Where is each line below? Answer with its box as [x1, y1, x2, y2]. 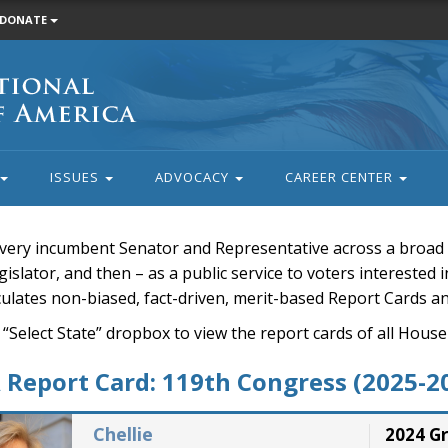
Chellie [92, 422, 153, 446]
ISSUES [49, 168, 103, 186]
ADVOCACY [154, 168, 233, 186]
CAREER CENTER [284, 168, 397, 186]
